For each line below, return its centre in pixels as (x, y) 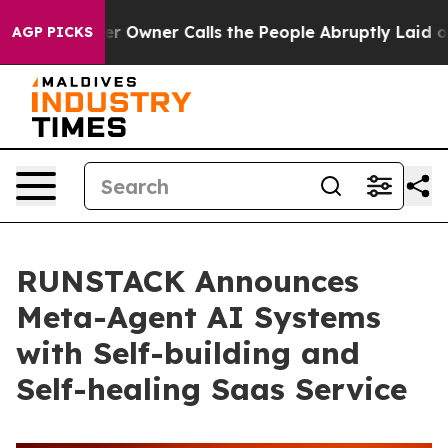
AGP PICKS (52, 32)
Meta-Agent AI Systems (198, 317)
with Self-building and (188, 353)
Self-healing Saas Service (211, 389)
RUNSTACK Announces (187, 281)
